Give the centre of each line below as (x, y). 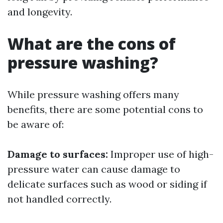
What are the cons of (92, 44)
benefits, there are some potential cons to (105, 109)
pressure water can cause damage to (94, 169)
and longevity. (40, 12)
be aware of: (36, 124)
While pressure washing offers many (93, 94)
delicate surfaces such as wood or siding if (107, 184)
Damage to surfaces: (58, 154)
